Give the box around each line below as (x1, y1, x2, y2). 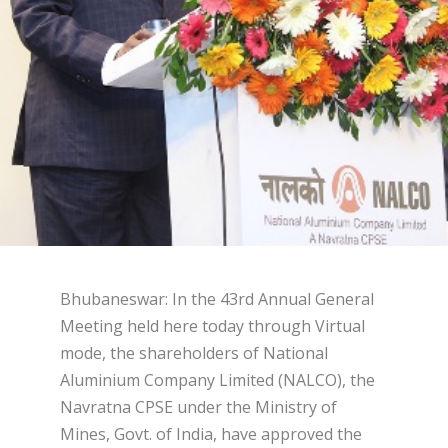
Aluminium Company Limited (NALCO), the (60, 368, 375, 391)
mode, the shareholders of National (60, 341, 328, 364)
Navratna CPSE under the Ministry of (60, 395, 337, 418)
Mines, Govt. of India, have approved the (60, 422, 362, 445)
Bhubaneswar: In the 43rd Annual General (60, 287, 374, 310)
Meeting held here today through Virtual (60, 314, 365, 337)
